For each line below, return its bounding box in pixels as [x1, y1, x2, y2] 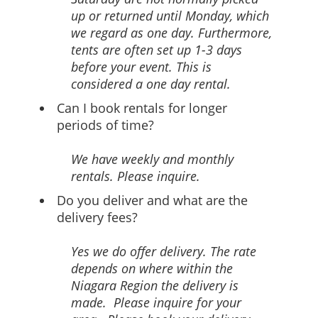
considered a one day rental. [71, 75, 231, 92]
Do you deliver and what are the [57, 192, 248, 209]
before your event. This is [71, 58, 212, 75]
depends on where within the [71, 260, 233, 277]
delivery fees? [57, 209, 138, 226]
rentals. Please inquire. [71, 168, 200, 185]
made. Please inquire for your [71, 294, 241, 311]
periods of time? [57, 116, 154, 133]
